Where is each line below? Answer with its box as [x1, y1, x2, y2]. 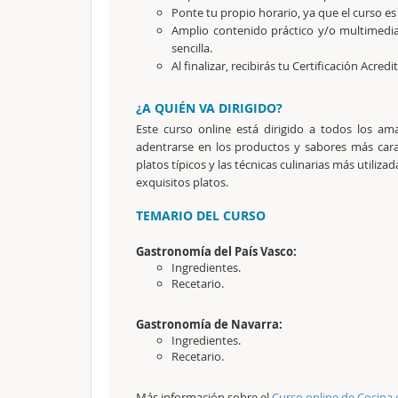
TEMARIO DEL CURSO [136, 207, 266, 224]
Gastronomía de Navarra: [136, 316, 283, 332]
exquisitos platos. [136, 174, 228, 190]
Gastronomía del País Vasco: [136, 243, 297, 259]
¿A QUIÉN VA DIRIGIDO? [136, 99, 283, 116]
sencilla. [171, 40, 212, 56]
